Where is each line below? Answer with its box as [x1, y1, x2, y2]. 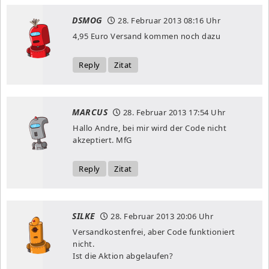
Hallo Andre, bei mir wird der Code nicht [73, 122, 226, 133]
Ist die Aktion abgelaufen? [73, 250, 173, 261]
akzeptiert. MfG [73, 134, 132, 145]
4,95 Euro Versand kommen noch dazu [73, 30, 220, 41]
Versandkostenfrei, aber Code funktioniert [73, 226, 235, 237]
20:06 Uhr [174, 210, 213, 222]
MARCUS [72, 106, 107, 118]
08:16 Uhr [181, 14, 220, 26]
